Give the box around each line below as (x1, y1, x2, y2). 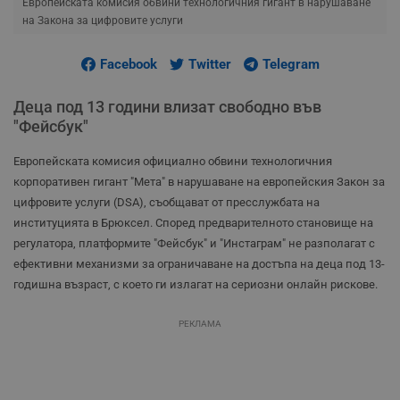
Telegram (262, 56, 320, 73)
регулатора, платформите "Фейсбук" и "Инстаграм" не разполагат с (13, 237, 375, 251)
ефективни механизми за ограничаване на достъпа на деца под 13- (13, 257, 385, 271)
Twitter (187, 56, 231, 73)
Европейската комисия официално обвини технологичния (13, 154, 332, 169)
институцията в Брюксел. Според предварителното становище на (13, 216, 373, 230)
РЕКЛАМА (179, 319, 221, 329)
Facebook (99, 56, 157, 73)
